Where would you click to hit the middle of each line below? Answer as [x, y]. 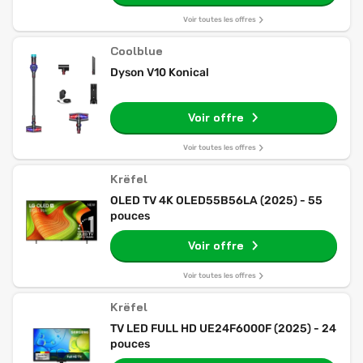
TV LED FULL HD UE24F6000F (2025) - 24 [223, 329]
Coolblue [137, 51]
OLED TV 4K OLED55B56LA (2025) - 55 [216, 201]
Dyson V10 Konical [160, 73]
